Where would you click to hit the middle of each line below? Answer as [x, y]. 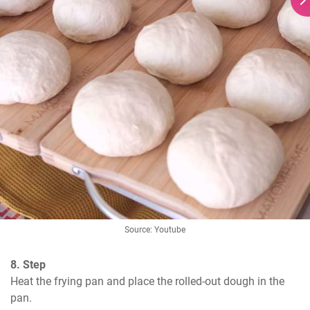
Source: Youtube [155, 230]
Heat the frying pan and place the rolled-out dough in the [147, 282]
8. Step [28, 265]
